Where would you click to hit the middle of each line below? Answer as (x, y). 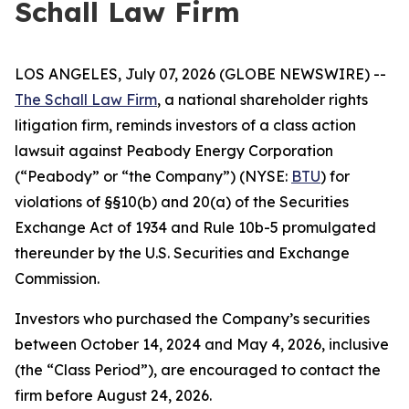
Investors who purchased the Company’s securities (192, 319)
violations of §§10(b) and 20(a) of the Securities (182, 202)
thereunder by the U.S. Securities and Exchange (182, 253)
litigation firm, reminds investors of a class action (185, 125)
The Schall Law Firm (86, 100)
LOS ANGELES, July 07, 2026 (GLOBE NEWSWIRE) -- (200, 74)
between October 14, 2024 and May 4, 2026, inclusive (202, 344)
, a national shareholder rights (262, 100)
